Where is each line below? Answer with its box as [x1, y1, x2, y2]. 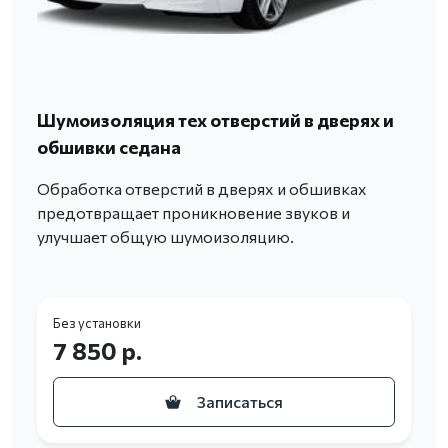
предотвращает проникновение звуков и [37, 203, 350, 223]
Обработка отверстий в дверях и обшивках [37, 179, 367, 199]
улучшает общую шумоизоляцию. [37, 227, 294, 247]
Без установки [53, 315, 141, 332]
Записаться [197, 392, 283, 412]
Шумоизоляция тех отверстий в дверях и [37, 109, 394, 132]
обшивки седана [37, 136, 181, 159]
